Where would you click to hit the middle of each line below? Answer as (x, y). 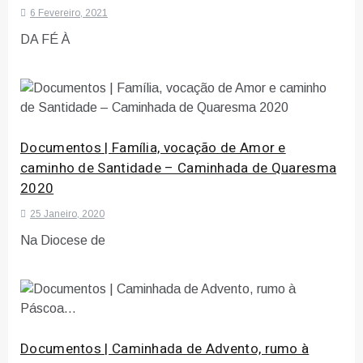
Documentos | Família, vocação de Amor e (153, 148)
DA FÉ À (45, 40)
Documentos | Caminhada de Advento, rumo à (165, 349)
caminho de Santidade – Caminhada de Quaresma (179, 169)
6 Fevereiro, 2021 (69, 13)
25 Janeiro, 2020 (67, 214)
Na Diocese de (63, 241)
